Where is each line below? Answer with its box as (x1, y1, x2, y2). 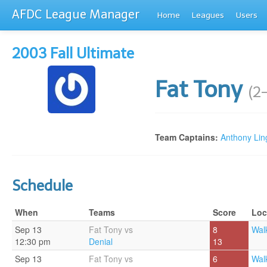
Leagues (192, 10, 224, 20)
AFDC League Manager (12, 7, 139, 21)
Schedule (12, 177, 73, 194)
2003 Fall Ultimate (12, 45, 134, 62)
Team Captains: (155, 131, 218, 143)
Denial (89, 235, 113, 247)
